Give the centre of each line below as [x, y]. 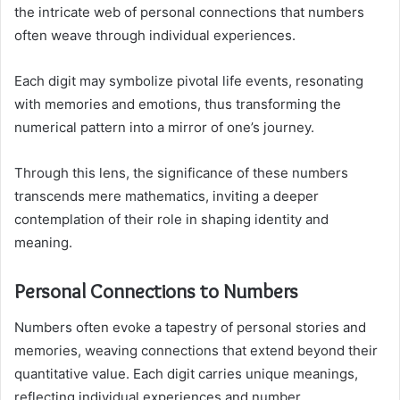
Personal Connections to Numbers [156, 292]
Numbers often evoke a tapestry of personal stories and [190, 327]
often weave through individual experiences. [155, 36]
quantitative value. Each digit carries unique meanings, [186, 373]
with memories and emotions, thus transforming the [178, 104]
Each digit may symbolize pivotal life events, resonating [189, 81]
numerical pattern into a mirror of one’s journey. [164, 128]
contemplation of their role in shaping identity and [171, 220]
